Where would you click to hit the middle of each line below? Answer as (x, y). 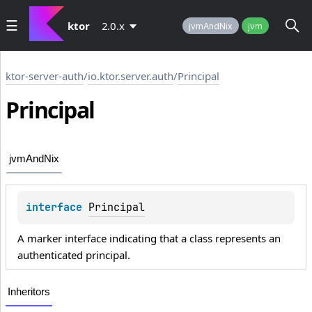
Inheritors (29, 292)
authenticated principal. (74, 255)
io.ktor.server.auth (131, 76)
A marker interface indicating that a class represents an (149, 239)
